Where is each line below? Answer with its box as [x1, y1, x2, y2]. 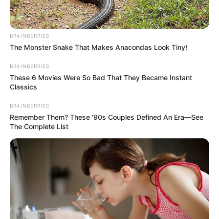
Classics [10, 82, 37, 91]
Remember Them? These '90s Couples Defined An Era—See [10, 112, 203, 121]
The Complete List [10, 122, 68, 131]
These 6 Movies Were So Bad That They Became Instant [10, 73, 192, 82]
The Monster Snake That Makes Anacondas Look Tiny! [10, 43, 187, 51]
